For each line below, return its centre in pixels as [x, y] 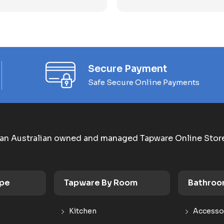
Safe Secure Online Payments [144, 82]
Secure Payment [127, 69]
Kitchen [83, 211]
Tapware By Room [101, 183]
